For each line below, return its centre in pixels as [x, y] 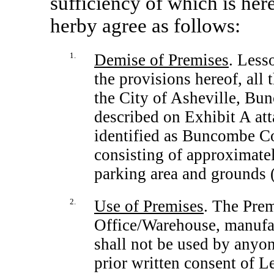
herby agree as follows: [145, 26]
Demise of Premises [161, 60]
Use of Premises [149, 206]
